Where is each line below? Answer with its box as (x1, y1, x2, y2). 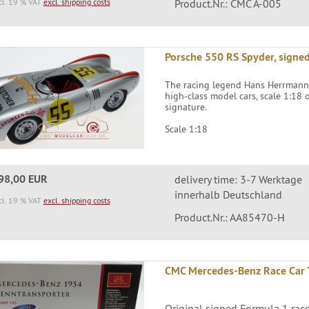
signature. (165, 100, 208, 113)
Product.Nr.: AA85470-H (174, 210, 285, 224)
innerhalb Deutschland (174, 187, 282, 201)
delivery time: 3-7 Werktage (174, 172, 302, 186)
